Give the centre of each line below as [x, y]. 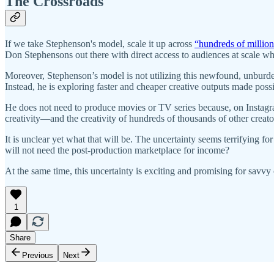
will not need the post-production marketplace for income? [118, 150]
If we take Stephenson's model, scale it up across [100, 44]
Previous [38, 256]
